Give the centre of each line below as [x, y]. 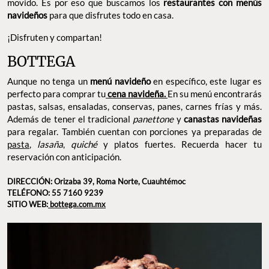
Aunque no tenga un [49, 81]
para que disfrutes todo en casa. [112, 15]
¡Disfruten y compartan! [55, 37]
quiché [87, 144]
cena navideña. [137, 93]
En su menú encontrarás [215, 93]
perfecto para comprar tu [56, 93]
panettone [153, 119]
